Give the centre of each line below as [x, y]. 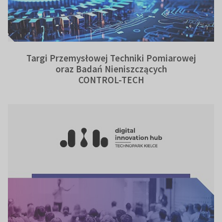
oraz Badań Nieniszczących [111, 69]
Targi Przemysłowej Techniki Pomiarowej [111, 58]
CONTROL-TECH [111, 80]
